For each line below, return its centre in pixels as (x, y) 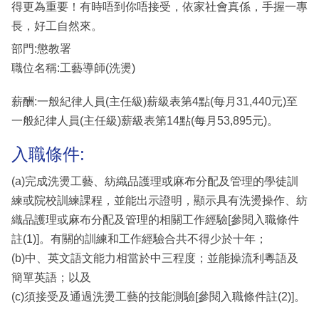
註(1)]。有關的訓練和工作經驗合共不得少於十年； (139, 239)
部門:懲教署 (41, 49)
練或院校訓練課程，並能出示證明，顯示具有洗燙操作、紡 (159, 200)
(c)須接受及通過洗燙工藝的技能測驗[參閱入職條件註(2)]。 (158, 296)
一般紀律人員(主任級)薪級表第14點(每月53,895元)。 (145, 121)
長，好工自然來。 (57, 26)
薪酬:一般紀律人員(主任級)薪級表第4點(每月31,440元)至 (155, 102)
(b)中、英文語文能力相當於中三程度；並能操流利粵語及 (155, 258)
